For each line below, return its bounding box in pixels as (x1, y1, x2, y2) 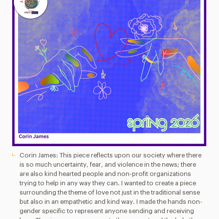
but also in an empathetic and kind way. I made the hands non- (20, 198, 203, 205)
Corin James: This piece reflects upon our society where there (20, 152, 202, 158)
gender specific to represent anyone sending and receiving (20, 208, 195, 214)
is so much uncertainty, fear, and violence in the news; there (20, 161, 197, 168)
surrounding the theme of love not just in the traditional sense (20, 189, 200, 196)
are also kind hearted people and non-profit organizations (20, 171, 192, 177)
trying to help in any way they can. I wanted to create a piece (20, 180, 197, 186)
